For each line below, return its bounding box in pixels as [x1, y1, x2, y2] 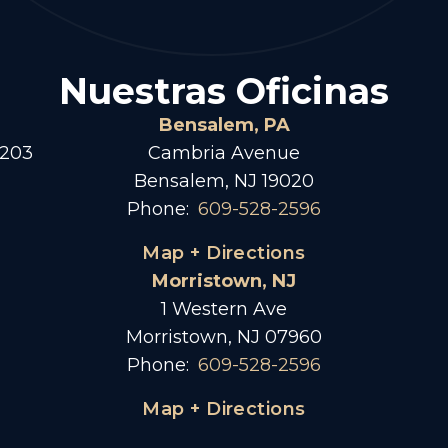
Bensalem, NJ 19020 [134, 169, 314, 192]
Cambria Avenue [148, 141, 300, 164]
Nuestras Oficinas [59, 68, 389, 113]
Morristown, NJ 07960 [126, 325, 322, 348]
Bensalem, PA [158, 113, 290, 136]
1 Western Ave [161, 297, 287, 320]
